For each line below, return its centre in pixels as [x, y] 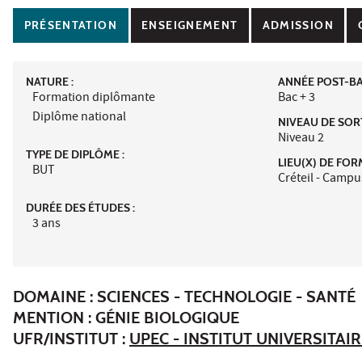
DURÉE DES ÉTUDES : [80, 207]
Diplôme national [79, 118]
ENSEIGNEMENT [190, 25]
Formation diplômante [94, 98]
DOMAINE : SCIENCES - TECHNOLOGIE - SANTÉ [184, 296]
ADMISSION [298, 25]
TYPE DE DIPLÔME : [75, 154]
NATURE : [50, 81]
